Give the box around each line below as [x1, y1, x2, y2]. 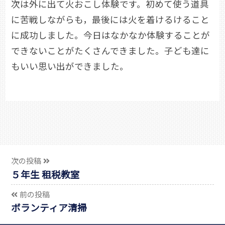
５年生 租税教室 [11, 167, 80, 181]
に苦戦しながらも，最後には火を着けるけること [11, 13, 209, 26]
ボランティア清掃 [11, 200, 87, 214]
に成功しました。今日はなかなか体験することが [11, 29, 210, 42]
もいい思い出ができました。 [11, 60, 129, 73]
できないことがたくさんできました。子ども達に [11, 44, 209, 57]
